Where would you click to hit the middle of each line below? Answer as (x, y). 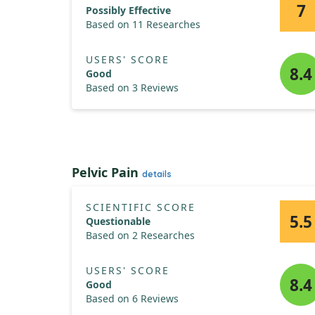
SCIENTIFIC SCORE (141, 207)
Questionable (118, 221)
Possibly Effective (128, 10)
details (157, 174)
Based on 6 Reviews (132, 298)
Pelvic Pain (107, 172)
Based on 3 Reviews (132, 88)
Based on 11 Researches (143, 24)
